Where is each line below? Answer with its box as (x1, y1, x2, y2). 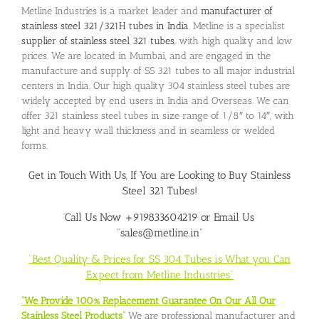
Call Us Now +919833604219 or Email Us (65, 210, 254, 224)
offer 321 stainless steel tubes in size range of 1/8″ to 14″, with (21, 109, 294, 122)
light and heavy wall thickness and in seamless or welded (21, 124, 275, 137)
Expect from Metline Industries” (85, 268, 234, 281)
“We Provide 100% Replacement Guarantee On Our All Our (21, 294, 276, 307)
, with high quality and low (174, 34, 293, 47)
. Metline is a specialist (189, 19, 285, 32)
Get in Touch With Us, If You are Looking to (28, 168, 229, 182)
